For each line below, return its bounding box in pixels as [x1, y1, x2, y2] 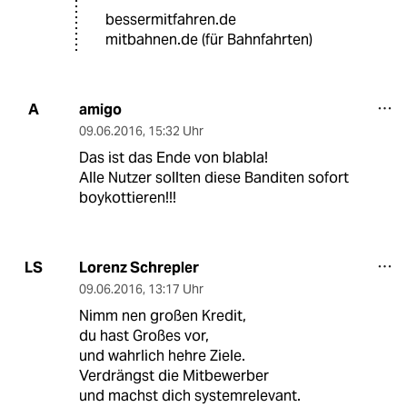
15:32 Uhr [147, 122, 203, 139]
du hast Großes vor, [78, 325, 209, 345]
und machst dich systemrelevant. [78, 385, 301, 405]
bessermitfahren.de [105, 9, 236, 29]
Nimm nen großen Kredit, [78, 305, 246, 325]
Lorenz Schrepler [78, 257, 199, 277]
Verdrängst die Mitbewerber [78, 365, 269, 385]
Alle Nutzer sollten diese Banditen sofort [78, 167, 349, 187]
